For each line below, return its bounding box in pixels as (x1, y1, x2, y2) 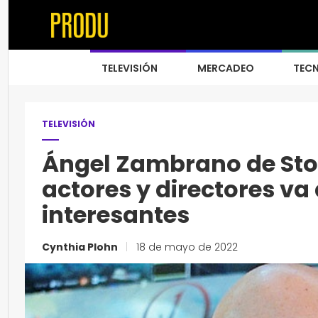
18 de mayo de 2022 (133, 240, 238, 254)
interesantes (42, 199, 190, 231)
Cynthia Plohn (42, 240, 120, 254)
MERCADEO (197, 61, 254, 75)
